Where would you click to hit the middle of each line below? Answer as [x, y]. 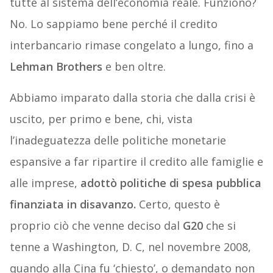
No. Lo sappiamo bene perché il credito [113, 24]
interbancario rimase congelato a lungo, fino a [131, 45]
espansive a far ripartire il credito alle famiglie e [136, 162]
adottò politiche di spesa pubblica [171, 183]
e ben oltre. [134, 67]
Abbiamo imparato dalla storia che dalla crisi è [132, 98]
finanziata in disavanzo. [73, 204]
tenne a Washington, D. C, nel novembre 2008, [130, 247]
